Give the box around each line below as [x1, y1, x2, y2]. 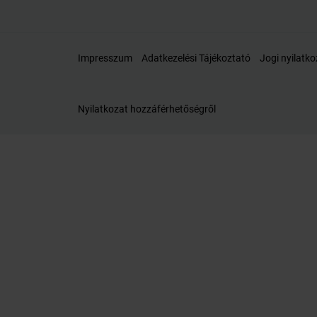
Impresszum [78, 52, 132, 64]
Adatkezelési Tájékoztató [142, 52, 250, 64]
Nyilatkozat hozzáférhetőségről [78, 103, 216, 115]
